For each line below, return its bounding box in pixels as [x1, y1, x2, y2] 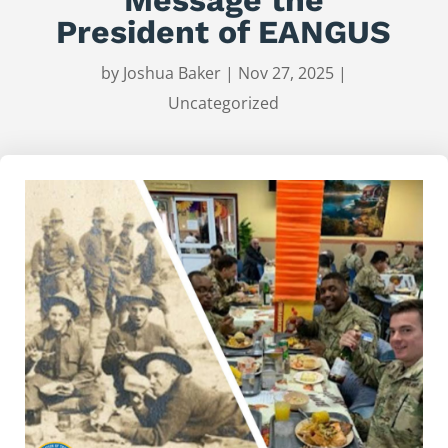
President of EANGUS [56, 12, 392, 51]
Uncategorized [168, 91, 280, 114]
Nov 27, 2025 [237, 61, 334, 84]
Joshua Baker [122, 61, 221, 84]
